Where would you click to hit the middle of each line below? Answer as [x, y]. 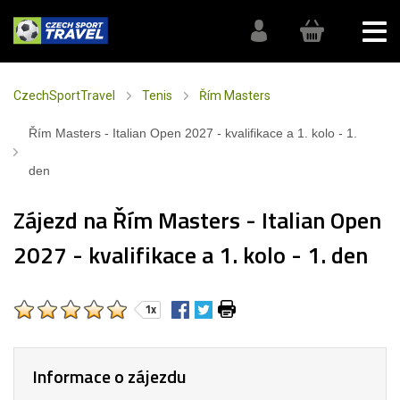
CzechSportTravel [64, 96]
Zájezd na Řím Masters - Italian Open [197, 220]
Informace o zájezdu [109, 376]
